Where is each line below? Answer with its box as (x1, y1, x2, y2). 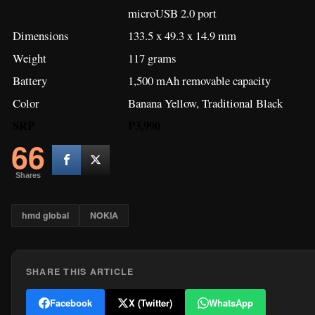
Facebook (50, 295, 92, 309)
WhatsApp (209, 295, 253, 309)
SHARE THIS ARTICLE (26, 264, 134, 278)
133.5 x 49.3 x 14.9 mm (128, 27, 236, 44)
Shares (15, 170, 41, 179)
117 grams (128, 49, 176, 66)
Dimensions (13, 27, 69, 44)
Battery (13, 72, 47, 89)
